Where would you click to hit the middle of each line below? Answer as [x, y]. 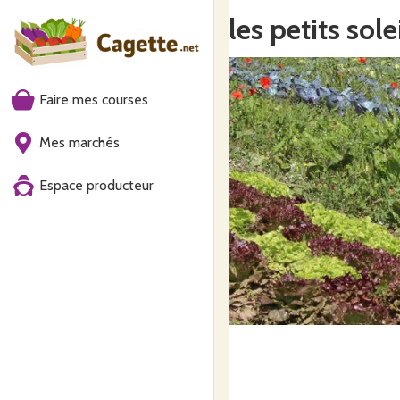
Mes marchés [79, 142]
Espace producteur [96, 185]
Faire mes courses [94, 100]
